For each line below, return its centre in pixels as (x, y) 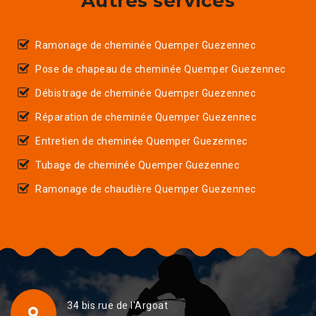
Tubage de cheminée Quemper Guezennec (137, 165)
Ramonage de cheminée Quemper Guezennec (145, 45)
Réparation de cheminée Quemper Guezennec (146, 117)
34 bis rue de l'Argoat (117, 305)
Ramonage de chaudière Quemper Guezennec (146, 189)
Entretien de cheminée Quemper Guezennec (141, 141)
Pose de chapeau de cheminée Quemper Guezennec (160, 69)
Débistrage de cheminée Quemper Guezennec (145, 93)
